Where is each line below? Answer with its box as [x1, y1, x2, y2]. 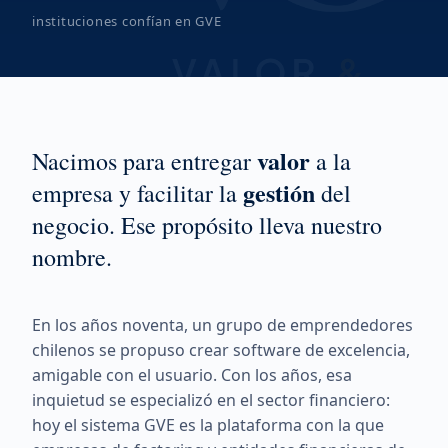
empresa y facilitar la [32, 177, 243, 209]
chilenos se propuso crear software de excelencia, [32, 339, 410, 361]
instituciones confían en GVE [32, 12, 222, 30]
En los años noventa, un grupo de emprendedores [32, 314, 413, 336]
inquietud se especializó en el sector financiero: [32, 389, 390, 411]
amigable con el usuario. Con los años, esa [32, 364, 352, 386]
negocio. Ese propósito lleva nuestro [32, 209, 382, 241]
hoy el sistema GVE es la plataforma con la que [32, 414, 384, 436]
